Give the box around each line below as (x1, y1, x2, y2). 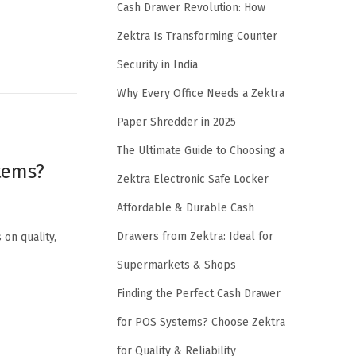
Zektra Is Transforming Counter (117, 29, 277, 43)
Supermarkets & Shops (117, 257, 236, 272)
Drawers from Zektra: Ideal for (117, 229, 273, 243)
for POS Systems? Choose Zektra (117, 315, 285, 329)
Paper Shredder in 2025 (117, 114, 236, 129)
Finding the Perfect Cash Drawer (117, 286, 281, 300)
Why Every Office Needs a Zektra (117, 86, 284, 100)
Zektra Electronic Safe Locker (117, 172, 269, 186)
